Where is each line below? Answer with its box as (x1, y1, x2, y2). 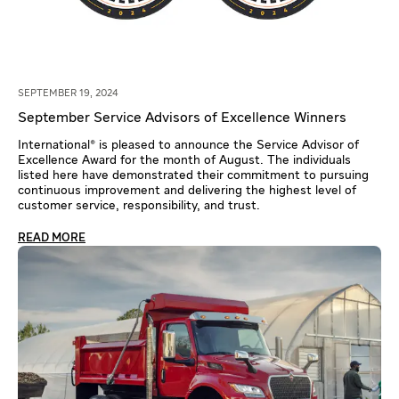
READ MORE (18, 232, 85, 244)
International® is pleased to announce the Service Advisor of (18, 138, 359, 151)
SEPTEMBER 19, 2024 (18, 87, 118, 98)
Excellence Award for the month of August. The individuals (18, 153, 351, 167)
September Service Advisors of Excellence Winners (18, 110, 346, 126)
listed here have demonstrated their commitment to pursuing (18, 168, 369, 182)
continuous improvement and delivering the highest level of (18, 183, 356, 197)
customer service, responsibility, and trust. (18, 199, 260, 212)
